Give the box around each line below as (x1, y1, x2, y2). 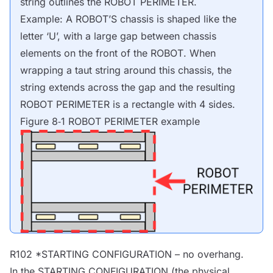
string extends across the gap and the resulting (20, 81, 235, 93)
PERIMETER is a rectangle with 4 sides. (53, 98, 235, 110)
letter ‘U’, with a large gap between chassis (20, 30, 216, 42)
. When (183, 47, 216, 59)
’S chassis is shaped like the (108, 13, 236, 25)
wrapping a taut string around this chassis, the (20, 64, 232, 76)
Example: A (20, 13, 76, 25)
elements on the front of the (20, 47, 151, 59)
